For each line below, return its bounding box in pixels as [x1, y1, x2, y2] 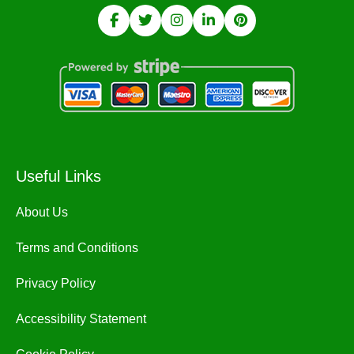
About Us [16, 205, 68, 219]
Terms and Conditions [16, 241, 138, 254]
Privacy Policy [16, 277, 96, 290]
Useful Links [16, 168, 101, 185]
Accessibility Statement [16, 312, 146, 326]
